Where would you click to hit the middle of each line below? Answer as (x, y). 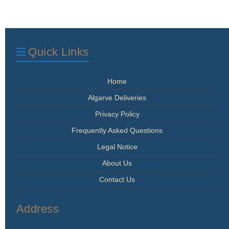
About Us (117, 163)
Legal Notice (117, 147)
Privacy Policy (117, 114)
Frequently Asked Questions (117, 131)
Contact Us (117, 180)
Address (38, 209)
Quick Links (59, 52)
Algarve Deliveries (117, 98)
